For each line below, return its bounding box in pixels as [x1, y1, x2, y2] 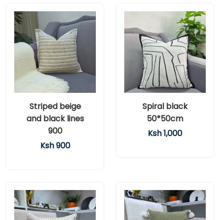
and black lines [26, 113, 84, 124]
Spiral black [142, 101, 188, 112]
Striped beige [29, 101, 81, 112]
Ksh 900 [40, 140, 70, 151]
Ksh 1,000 [148, 128, 182, 139]
